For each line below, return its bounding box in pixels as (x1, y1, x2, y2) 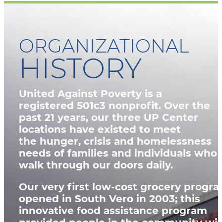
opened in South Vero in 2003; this (19, 192, 200, 205)
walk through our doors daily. (19, 159, 173, 171)
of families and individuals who (51, 147, 217, 159)
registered (19, 99, 77, 111)
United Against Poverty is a (19, 87, 162, 100)
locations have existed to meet (19, 123, 181, 135)
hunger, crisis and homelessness (40, 135, 212, 147)
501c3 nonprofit (77, 99, 159, 111)
